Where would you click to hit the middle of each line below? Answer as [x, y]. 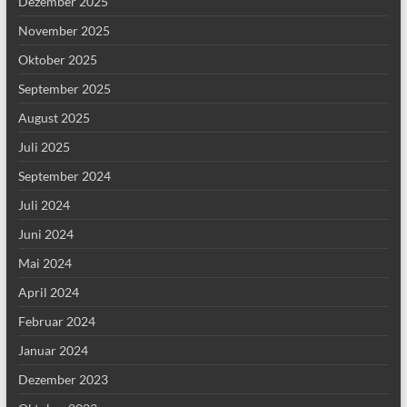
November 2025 [64, 30]
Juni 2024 [45, 234]
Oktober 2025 [57, 60]
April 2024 [48, 292]
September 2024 [64, 176]
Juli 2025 [44, 147]
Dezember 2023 [63, 379]
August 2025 [54, 118]
